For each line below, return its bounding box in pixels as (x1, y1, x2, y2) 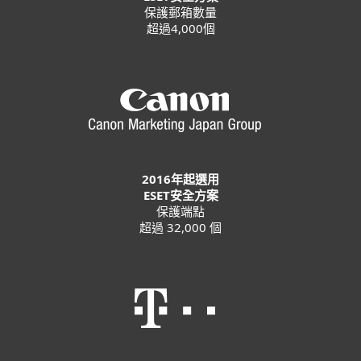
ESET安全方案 (143, 187, 218, 203)
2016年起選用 (142, 171, 219, 187)
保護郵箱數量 (144, 4, 217, 20)
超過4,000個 (146, 20, 215, 36)
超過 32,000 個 (139, 219, 222, 235)
